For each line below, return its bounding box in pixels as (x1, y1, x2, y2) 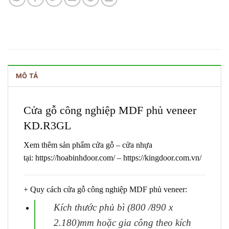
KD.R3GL (24, 119, 71, 132)
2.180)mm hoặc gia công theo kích (53, 217, 191, 228)
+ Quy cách (24, 185, 63, 194)
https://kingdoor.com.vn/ (123, 153, 201, 163)
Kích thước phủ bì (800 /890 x (53, 201, 173, 213)
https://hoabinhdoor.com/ (35, 153, 115, 163)
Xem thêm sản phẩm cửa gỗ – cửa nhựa (24, 141, 152, 150)
